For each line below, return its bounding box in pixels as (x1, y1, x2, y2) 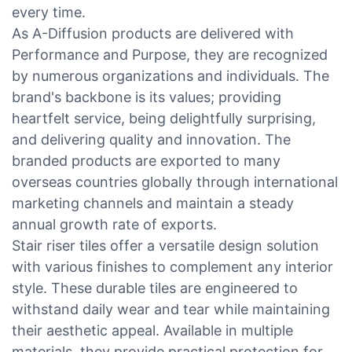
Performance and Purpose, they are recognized (12, 46, 328, 63)
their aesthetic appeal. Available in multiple (12, 321, 293, 339)
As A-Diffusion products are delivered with (12, 24, 294, 42)
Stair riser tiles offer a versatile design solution (12, 236, 319, 254)
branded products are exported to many (12, 152, 280, 169)
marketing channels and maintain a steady (12, 194, 294, 211)
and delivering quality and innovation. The (12, 130, 291, 148)
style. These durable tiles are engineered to (12, 279, 298, 296)
